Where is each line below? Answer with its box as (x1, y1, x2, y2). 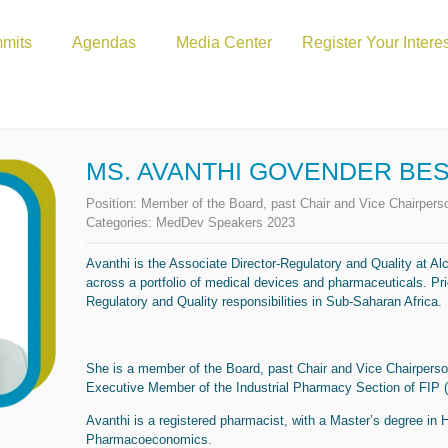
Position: (86, 195, 141, 211)
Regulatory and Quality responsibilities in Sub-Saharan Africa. (86, 293, 442, 309)
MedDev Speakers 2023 (156, 214, 295, 230)
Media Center (176, 34, 272, 51)
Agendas (72, 34, 136, 51)
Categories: (86, 214, 156, 230)
